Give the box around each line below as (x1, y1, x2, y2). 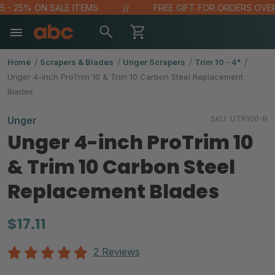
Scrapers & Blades (40, 57, 114, 67)
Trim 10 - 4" (195, 57, 241, 67)
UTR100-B (230, 114, 268, 123)
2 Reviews (93, 246, 140, 258)
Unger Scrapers (123, 57, 185, 67)
